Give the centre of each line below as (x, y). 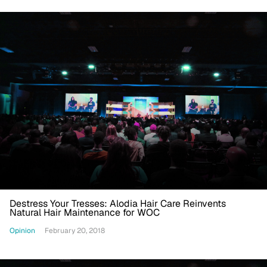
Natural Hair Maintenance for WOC (85, 213)
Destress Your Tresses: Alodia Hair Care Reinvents (118, 204)
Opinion (22, 230)
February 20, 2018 (75, 231)
